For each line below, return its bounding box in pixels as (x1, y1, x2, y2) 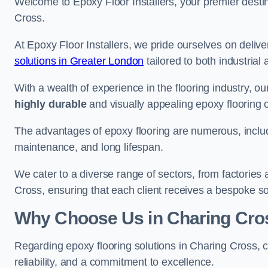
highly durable (14, 98, 87, 110)
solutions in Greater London (14, 55, 144, 67)
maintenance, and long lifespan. (14, 141, 163, 153)
